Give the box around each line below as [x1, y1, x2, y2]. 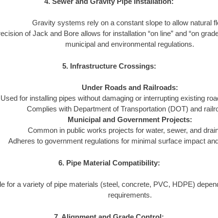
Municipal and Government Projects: [67, 115, 192, 124]
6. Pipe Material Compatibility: [58, 158, 160, 167]
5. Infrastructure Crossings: [62, 61, 156, 70]
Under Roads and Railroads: [81, 83, 178, 92]
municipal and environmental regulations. [65, 40, 194, 49]
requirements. [108, 191, 152, 200]
